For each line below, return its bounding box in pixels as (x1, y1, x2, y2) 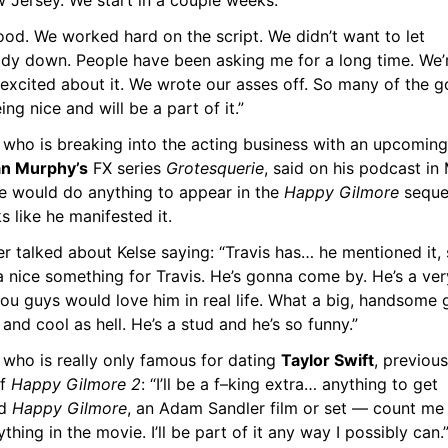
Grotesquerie (166, 158, 264, 178)
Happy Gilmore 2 (11, 374, 141, 394)
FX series (88, 158, 166, 178)
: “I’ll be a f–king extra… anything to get (141, 374, 438, 394)
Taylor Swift (281, 350, 374, 370)
